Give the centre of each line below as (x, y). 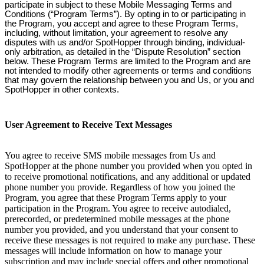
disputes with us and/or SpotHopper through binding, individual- (125, 43)
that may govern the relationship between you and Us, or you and (129, 80)
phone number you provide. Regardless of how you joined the (120, 187)
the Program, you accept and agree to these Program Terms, (121, 24)
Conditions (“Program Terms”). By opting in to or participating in (125, 14)
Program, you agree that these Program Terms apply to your (115, 197)
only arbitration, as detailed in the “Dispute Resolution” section (123, 52)
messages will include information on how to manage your (113, 250)
